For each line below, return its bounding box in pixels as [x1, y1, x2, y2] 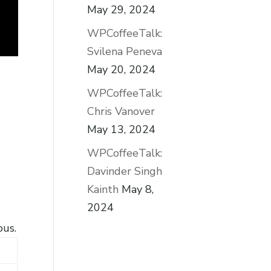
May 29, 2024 [87, 2, 156, 17]
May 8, [122, 181, 154, 197]
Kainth [87, 181, 119, 197]
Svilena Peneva [87, 44, 163, 59]
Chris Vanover [87, 103, 155, 119]
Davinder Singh [87, 163, 163, 178]
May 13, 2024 [87, 122, 156, 137]
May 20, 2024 [87, 62, 156, 77]
